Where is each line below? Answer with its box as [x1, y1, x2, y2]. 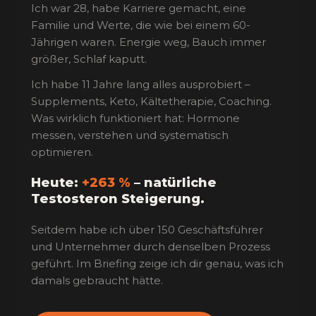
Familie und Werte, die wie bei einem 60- [31, 18, 250, 32]
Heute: [31, 175, 82, 190]
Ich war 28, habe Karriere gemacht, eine [31, 1, 246, 15]
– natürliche [130, 175, 217, 190]
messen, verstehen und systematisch [31, 128, 229, 142]
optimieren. [31, 145, 93, 159]
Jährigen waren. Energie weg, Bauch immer [31, 35, 266, 49]
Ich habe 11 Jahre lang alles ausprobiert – [31, 78, 250, 91]
